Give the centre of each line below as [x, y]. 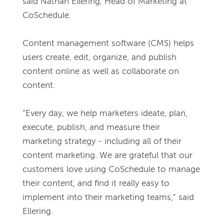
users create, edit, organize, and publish [99, 58]
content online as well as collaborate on [101, 72]
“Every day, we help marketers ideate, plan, [105, 114]
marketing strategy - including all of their [102, 142]
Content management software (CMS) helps [108, 44]
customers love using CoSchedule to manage [111, 170]
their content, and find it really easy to [96, 184]
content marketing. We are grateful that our [107, 156]
